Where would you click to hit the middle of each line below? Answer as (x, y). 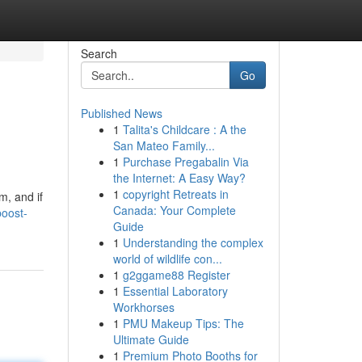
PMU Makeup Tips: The (183, 323)
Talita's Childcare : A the (184, 129)
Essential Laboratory (175, 291)
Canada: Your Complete (174, 210)
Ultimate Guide (151, 339)
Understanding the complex (193, 242)
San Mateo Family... (164, 145)
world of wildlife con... (167, 259)
